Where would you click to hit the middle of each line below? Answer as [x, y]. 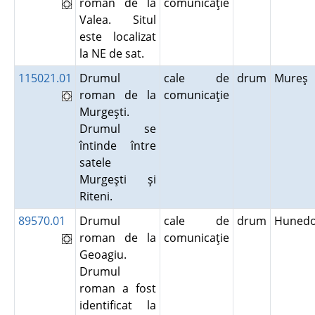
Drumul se [117, 129]
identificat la [117, 305]
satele [95, 162]
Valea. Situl [117, 20]
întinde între [117, 146]
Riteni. [98, 196]
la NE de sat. [114, 53]
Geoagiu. [103, 255]
